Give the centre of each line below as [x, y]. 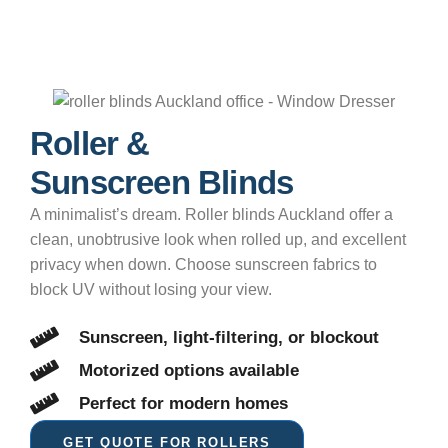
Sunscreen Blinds [162, 182]
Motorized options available [189, 371]
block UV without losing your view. [151, 289]
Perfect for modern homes [184, 404]
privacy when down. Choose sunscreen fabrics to [203, 264]
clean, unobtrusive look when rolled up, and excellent [218, 239]
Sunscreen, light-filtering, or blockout [229, 338]
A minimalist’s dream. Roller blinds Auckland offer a [211, 214]
